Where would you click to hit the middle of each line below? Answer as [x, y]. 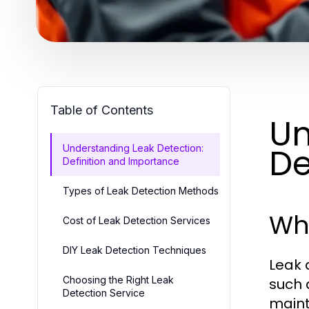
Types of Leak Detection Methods [141, 190]
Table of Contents [102, 110]
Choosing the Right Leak [118, 279]
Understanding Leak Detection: [133, 148]
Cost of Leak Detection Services [137, 220]
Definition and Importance [121, 161]
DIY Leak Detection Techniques [134, 250]
